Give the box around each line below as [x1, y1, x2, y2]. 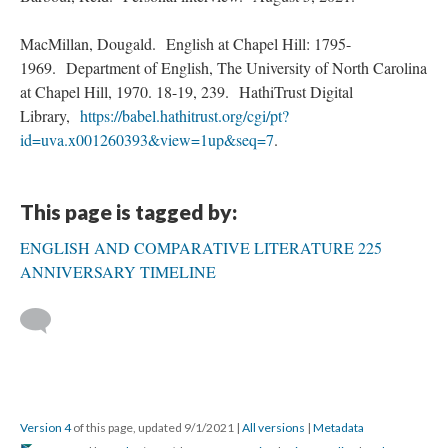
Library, [20, 105, 80, 126]
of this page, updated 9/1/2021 [71, 420, 236, 435]
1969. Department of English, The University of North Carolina [20, 57, 427, 78]
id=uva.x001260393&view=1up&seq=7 [20, 129, 274, 150]
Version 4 [20, 420, 71, 435]
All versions [242, 420, 305, 435]
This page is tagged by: [20, 199, 237, 224]
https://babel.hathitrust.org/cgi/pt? [80, 105, 289, 126]
